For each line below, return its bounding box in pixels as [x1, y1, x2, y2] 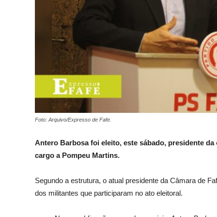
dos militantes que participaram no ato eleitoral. [35, 189, 183, 198]
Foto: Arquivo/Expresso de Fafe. [35, 117, 111, 123]
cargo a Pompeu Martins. [35, 151, 120, 160]
